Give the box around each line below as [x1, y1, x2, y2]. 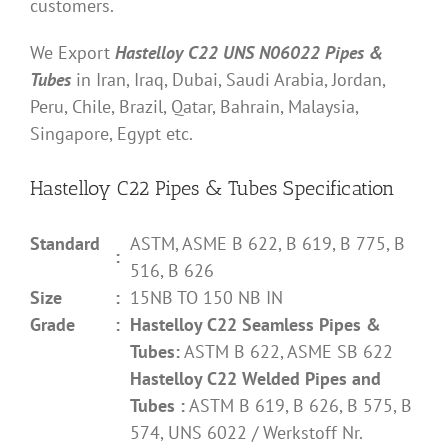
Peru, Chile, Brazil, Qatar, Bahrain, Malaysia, [30, 94, 358, 118]
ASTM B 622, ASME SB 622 [180, 339, 393, 363]
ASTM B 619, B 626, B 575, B [185, 393, 412, 417]
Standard [30, 231, 100, 255]
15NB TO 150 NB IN [130, 285, 283, 309]
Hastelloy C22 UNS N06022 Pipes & [115, 40, 383, 64]
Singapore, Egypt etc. [30, 121, 193, 145]
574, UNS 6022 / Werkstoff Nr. [130, 420, 362, 444]
